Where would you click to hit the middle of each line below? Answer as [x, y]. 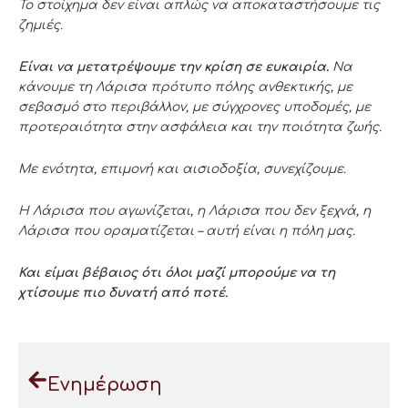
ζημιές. [41, 25]
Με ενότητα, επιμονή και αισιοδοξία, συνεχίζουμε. [182, 168]
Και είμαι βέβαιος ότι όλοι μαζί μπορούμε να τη [177, 272]
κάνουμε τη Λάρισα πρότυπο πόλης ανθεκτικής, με [185, 87]
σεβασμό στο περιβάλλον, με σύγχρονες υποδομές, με [194, 107]
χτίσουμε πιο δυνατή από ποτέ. [123, 292]
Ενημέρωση [105, 385]
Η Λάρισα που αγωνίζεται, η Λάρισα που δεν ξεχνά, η [194, 210]
